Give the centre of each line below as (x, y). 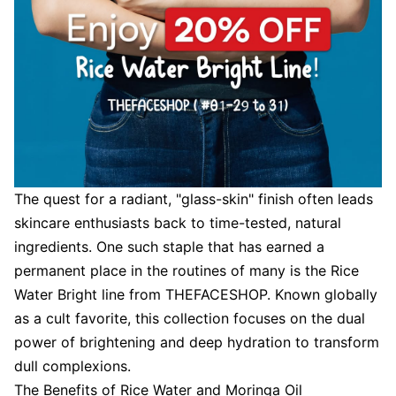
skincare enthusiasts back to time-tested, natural (178, 223)
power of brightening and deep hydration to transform (197, 342)
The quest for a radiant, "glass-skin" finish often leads (194, 199)
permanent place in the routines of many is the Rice (187, 270)
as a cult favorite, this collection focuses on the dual (190, 318)
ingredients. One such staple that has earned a (169, 247)
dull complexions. (72, 366)
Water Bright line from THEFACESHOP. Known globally (196, 294)
